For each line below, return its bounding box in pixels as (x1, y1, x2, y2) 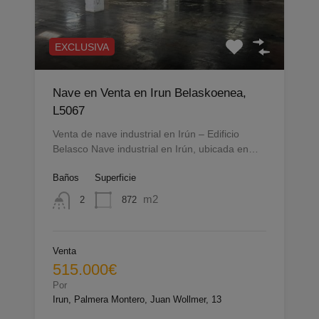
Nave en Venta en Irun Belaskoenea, (53, 86, 246, 100)
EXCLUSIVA (55, 41, 109, 53)
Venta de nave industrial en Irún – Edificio (53, 128, 239, 140)
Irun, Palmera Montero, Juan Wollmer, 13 (53, 293, 221, 305)
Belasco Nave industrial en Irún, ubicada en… (53, 143, 258, 155)
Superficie (95, 172, 136, 184)
